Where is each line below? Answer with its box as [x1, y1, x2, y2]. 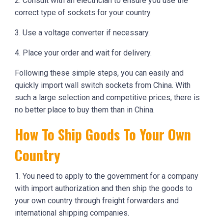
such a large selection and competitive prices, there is [15, 93, 200, 103]
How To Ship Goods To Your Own [15, 124, 191, 145]
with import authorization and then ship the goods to [15, 184, 192, 193]
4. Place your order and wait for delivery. [15, 48, 152, 58]
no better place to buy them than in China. [15, 105, 155, 115]
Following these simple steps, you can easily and [15, 68, 184, 78]
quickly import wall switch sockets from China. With [15, 81, 191, 90]
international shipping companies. [15, 208, 129, 218]
